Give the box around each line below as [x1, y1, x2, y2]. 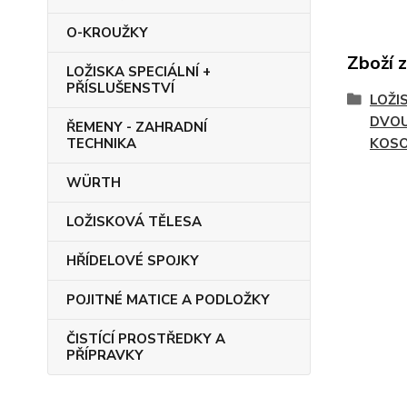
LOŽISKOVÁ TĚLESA [66, 213, 202, 231]
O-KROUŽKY [66, 24, 148, 42]
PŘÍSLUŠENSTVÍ [66, 79, 174, 97]
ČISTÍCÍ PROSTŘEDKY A [66, 330, 225, 348]
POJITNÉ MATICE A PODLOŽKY [66, 291, 270, 309]
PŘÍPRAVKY [66, 346, 144, 364]
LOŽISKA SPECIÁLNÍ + [66, 63, 211, 81]
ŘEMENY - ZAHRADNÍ [66, 118, 207, 136]
